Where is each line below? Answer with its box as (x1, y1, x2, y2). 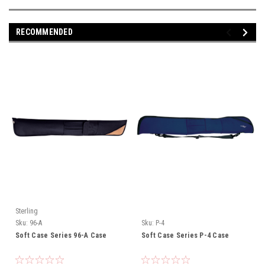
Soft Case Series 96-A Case (15, 231, 107, 240)
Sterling (15, 207, 38, 216)
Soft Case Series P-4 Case (141, 231, 230, 240)
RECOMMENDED (16, 27, 73, 37)
